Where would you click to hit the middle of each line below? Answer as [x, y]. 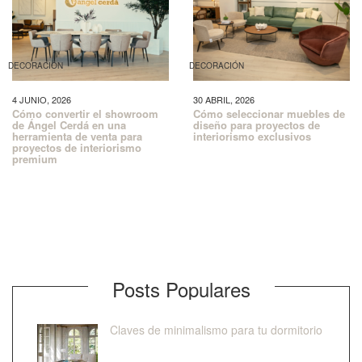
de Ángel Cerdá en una [69, 125]
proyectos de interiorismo [77, 148]
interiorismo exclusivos [252, 137]
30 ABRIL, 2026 [224, 100]
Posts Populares [181, 289]
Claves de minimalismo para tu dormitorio [216, 330]
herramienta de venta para [77, 137]
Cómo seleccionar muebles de [269, 114]
